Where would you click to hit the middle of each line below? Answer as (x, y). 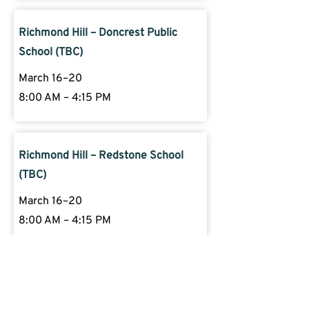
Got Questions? (110, 280)
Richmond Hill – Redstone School (101, 156)
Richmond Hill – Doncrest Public (98, 33)
